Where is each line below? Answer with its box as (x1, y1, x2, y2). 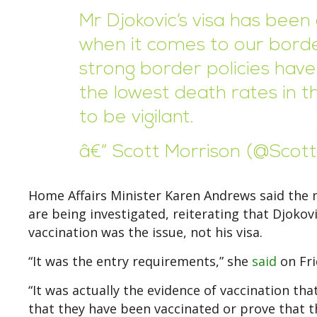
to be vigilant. (79, 108, 194, 128)
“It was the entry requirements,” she (28, 253, 252, 270)
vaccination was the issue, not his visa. (28, 224, 263, 241)
